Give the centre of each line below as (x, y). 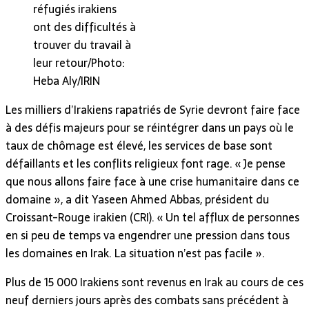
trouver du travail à (82, 44)
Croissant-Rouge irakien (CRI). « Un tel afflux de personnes (152, 217)
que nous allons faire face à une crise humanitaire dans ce (152, 181)
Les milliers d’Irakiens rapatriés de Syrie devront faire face (153, 109)
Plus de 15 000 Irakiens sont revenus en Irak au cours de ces (154, 282)
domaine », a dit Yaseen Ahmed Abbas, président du (137, 199)
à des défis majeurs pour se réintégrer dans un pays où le (150, 127)
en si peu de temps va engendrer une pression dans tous (148, 235)
